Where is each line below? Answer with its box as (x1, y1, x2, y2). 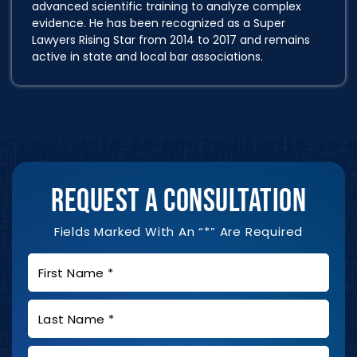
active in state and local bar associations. (32, 48, 263, 65)
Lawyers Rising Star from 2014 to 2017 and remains (32, 31, 310, 48)
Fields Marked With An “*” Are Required (53, 222, 304, 240)
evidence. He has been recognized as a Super (32, 14, 285, 31)
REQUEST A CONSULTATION (51, 182, 306, 221)
